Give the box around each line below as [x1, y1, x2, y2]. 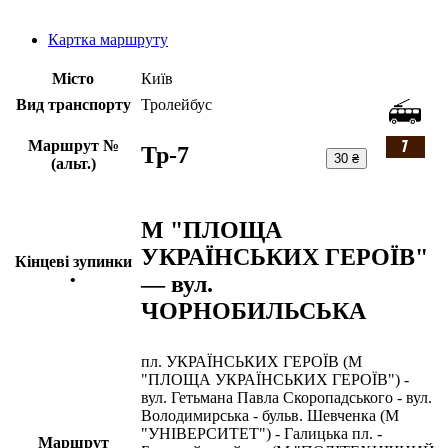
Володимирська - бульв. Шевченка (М [141, 407, 399, 425]
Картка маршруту [48, 31, 168, 49]
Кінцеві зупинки [14, 253, 132, 271]
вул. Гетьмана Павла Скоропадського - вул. [141, 389, 432, 407]
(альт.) [50, 155, 96, 173]
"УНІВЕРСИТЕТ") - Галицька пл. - [141, 425, 382, 443]
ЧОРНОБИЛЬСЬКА [141, 297, 366, 324]
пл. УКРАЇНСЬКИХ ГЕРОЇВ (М [141, 353, 362, 371]
